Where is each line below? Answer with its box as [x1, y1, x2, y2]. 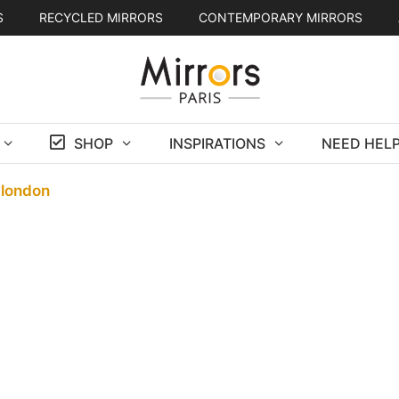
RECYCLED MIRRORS [38, 10, 163, 25]
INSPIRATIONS [168, 134, 265, 152]
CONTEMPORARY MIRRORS [198, 10, 362, 25]
